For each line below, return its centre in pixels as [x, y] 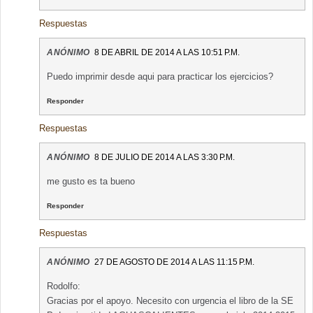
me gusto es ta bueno [91, 182]
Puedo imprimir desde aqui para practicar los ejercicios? [160, 77]
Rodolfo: [64, 286]
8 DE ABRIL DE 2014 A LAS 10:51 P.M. [167, 53]
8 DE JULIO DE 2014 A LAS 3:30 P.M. [164, 158]
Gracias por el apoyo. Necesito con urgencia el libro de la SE [170, 301]
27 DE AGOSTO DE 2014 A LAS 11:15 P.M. [174, 262]
